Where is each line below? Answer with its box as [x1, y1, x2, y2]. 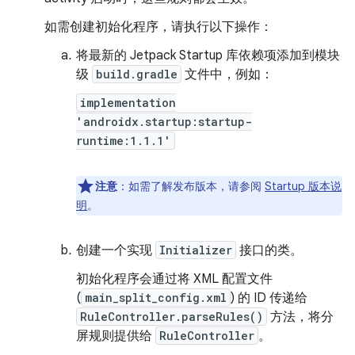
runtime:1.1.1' [76, 132, 171, 148]
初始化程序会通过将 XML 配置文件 [76, 270, 273, 287]
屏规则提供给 [76, 327, 155, 344]
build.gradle [96, 66, 177, 82]
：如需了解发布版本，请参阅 [117, 178, 265, 193]
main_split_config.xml [85, 289, 227, 305]
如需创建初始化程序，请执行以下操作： [44, 18, 273, 35]
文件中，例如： [181, 66, 273, 82]
